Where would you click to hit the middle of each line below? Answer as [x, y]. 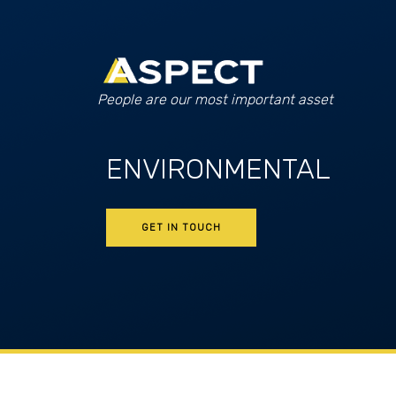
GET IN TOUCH [181, 227]
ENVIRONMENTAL [218, 168]
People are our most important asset [215, 99]
